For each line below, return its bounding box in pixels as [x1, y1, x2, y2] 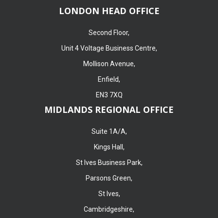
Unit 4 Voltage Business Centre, [61, 44, 157, 52]
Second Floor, [89, 28, 129, 36]
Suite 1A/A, [91, 127, 127, 135]
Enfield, [98, 75, 120, 83]
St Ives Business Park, [75, 158, 143, 166]
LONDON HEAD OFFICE [58, 4, 160, 17]
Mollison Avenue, [83, 59, 135, 68]
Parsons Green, [86, 174, 132, 182]
